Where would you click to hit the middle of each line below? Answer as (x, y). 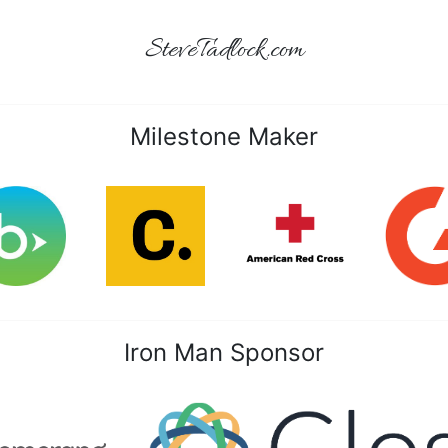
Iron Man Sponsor (224, 352)
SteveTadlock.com (224, 51)
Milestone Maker (224, 136)
